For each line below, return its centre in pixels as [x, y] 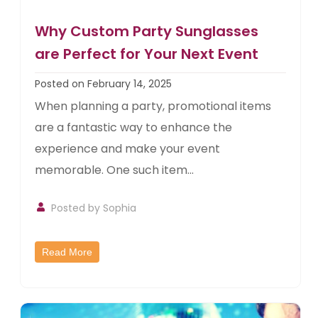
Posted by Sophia [94, 208]
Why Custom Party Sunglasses [147, 32]
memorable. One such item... [115, 170]
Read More [67, 252]
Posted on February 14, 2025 [104, 84]
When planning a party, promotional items [153, 106]
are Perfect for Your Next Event [147, 54]
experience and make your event [128, 149]
